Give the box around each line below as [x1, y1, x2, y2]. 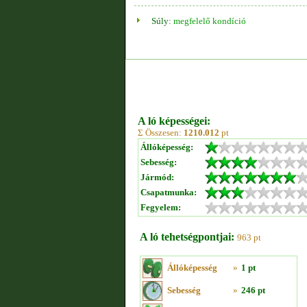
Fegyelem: [140, 202, 181, 212]
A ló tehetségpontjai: [140, 231, 234, 243]
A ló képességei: [138, 115, 210, 127]
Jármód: [140, 172, 174, 182]
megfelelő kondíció [173, 16, 246, 26]
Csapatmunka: [140, 187, 197, 197]
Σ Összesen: [138, 127, 184, 138]
